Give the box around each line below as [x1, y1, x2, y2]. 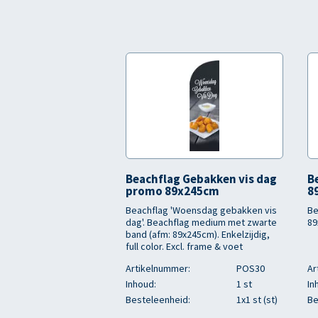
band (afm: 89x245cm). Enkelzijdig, [126, 228, 270, 241]
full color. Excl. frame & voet [126, 240, 243, 253]
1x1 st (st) [236, 293, 278, 306]
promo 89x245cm [126, 183, 219, 199]
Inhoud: [126, 278, 156, 290]
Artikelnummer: [126, 262, 190, 275]
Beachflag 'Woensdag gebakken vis [126, 204, 277, 216]
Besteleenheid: [126, 293, 190, 306]
